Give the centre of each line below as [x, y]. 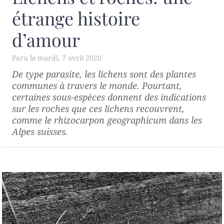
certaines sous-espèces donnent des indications [109, 97]
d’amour [46, 39]
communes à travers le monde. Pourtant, [97, 85]
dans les [184, 120]
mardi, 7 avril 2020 [69, 57]
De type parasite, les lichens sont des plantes [104, 74]
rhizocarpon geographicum [110, 120]
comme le [33, 120]
